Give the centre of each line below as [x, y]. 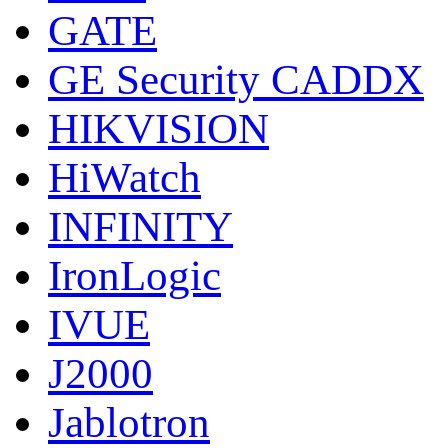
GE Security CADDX [236, 79]
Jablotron [129, 422]
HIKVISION [158, 128]
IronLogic [134, 275]
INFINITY [140, 226]
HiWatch [124, 177]
